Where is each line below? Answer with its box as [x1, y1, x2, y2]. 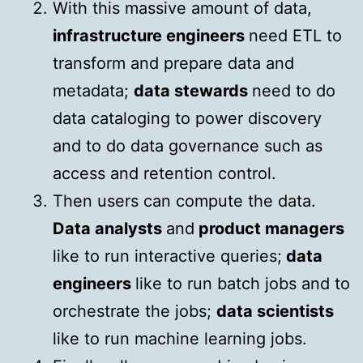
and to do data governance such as [53, 135, 322, 156]
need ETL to [249, 25, 342, 45]
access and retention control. [53, 163, 276, 183]
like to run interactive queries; [53, 246, 282, 266]
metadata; [53, 80, 134, 100]
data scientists [216, 301, 334, 321]
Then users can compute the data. [53, 190, 316, 211]
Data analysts [53, 218, 166, 238]
